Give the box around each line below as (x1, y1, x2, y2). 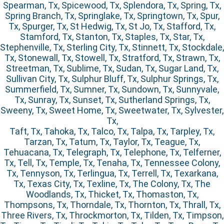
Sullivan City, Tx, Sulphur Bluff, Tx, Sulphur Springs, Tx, (5, 73, 218, 84)
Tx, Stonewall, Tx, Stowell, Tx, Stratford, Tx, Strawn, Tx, (4, 52, 220, 63)
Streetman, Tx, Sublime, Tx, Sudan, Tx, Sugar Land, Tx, (5, 63, 218, 74)
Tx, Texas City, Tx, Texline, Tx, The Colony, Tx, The (13, 178, 210, 189)
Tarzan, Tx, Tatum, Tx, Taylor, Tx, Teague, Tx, (24, 136, 200, 147)
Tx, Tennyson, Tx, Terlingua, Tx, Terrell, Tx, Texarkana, (6, 168, 218, 179)
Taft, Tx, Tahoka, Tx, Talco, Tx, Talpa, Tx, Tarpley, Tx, (9, 126, 214, 137)
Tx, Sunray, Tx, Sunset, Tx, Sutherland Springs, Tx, (14, 94, 210, 105)
